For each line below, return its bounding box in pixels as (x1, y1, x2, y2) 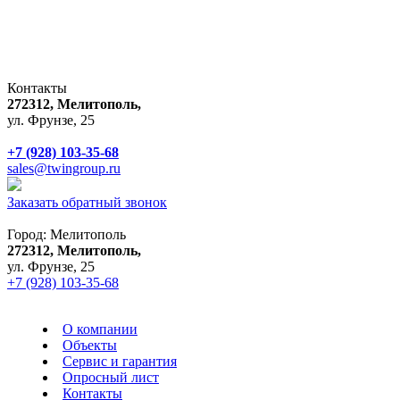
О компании (62, 321, 137, 337)
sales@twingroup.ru (7, 160, 121, 176)
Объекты (62, 337, 117, 353)
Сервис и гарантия (62, 353, 177, 369)
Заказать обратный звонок (7, 194, 167, 210)
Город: (7, 226, 50, 242)
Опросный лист (62, 369, 159, 385)
